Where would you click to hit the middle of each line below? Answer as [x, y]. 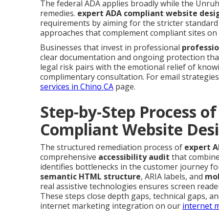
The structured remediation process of [112, 147]
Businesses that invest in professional [111, 47]
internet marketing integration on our [111, 206]
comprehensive [69, 157]
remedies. [59, 13]
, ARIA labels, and [173, 176]
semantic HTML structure [90, 176]
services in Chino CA [77, 86]
